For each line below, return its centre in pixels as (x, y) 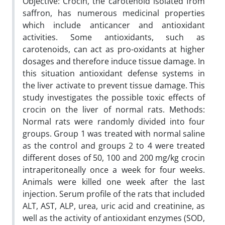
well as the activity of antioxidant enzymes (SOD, (114, 218)
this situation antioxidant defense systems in (114, 73)
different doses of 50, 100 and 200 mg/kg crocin (114, 158)
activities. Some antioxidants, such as (114, 37)
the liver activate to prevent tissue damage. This (114, 85)
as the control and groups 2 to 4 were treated (114, 146)
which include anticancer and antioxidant (114, 25)
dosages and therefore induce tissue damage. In (114, 61)
